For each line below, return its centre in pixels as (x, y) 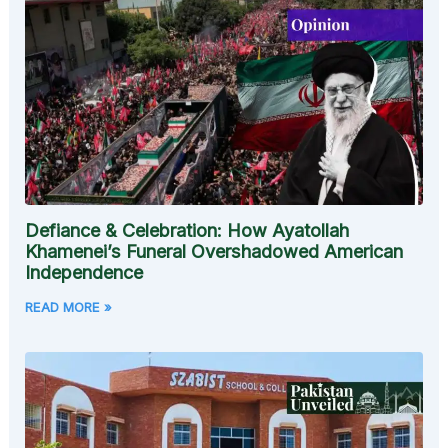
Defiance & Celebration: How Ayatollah (187, 230)
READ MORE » (69, 306)
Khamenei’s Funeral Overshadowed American (214, 251)
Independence (84, 272)
